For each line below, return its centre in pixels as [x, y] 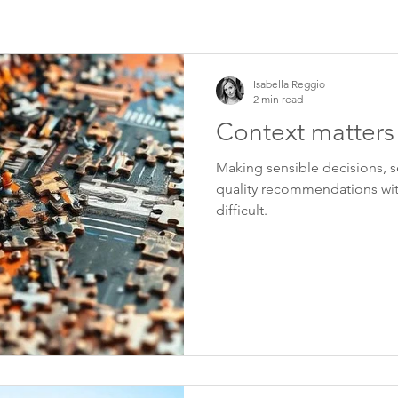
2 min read [278, 99]
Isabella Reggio [289, 84]
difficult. [242, 210]
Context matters [305, 132]
